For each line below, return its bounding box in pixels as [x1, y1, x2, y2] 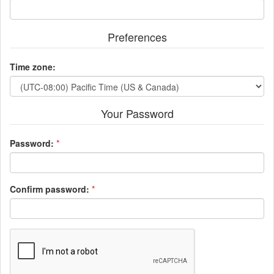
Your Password [100, 105, 174, 121]
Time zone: [10, 60, 56, 73]
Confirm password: [10, 182, 89, 195]
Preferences [107, 28, 167, 45]
